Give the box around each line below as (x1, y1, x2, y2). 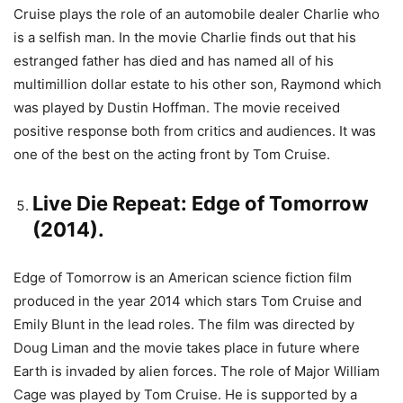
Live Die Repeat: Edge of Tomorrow (32, 192, 369, 215)
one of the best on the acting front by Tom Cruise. (13, 146, 330, 163)
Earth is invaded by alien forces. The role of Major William (13, 363, 380, 380)
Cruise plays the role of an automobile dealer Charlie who (13, 5, 380, 22)
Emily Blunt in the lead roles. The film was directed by (13, 316, 354, 333)
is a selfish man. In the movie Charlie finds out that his (13, 29, 356, 46)
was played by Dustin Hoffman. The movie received (13, 99, 340, 116)
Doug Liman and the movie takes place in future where (13, 339, 360, 356)
